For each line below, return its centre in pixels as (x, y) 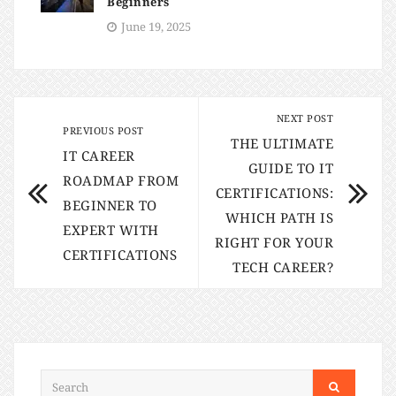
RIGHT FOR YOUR (274, 243)
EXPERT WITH (111, 230)
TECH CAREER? (283, 267)
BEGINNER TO (110, 206)
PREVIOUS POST (103, 131)
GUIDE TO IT (290, 168)
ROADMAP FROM (121, 181)
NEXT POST (305, 118)
